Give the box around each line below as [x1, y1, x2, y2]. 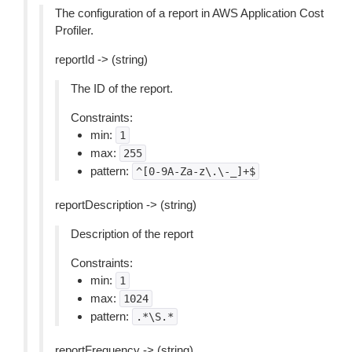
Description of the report [71, 227, 193, 240]
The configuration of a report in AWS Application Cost [55, 6, 324, 20]
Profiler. [55, 24, 93, 37]
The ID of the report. [71, 82, 173, 95]
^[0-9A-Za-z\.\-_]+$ [136, 165, 255, 178]
